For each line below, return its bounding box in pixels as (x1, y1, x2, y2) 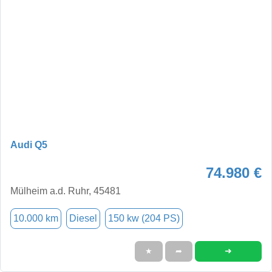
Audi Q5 (10, 139, 47, 150)
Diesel (69, 212, 97, 223)
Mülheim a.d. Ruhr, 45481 (10, 185, 121, 196)
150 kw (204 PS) (108, 212, 180, 223)
